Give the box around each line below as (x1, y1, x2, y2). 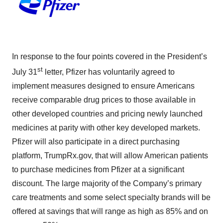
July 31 (12, 68, 37, 77)
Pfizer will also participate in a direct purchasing (12, 137, 180, 146)
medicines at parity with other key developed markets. (12, 123, 200, 132)
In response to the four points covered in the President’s (12, 52, 207, 61)
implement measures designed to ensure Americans (12, 82, 195, 91)
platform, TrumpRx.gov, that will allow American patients (12, 151, 208, 160)
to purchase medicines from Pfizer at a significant (12, 165, 184, 174)
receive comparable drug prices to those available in (12, 96, 196, 105)
